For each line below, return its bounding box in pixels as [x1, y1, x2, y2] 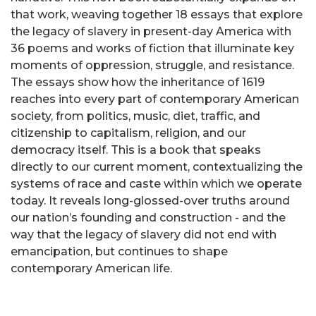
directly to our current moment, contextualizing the [11, 160, 303, 174]
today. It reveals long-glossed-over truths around [11, 194, 290, 208]
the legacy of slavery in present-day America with [11, 25, 291, 39]
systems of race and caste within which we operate [11, 177, 302, 191]
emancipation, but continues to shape [11, 245, 228, 259]
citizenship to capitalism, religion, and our [11, 126, 246, 140]
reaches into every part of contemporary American [11, 92, 299, 107]
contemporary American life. [11, 262, 172, 276]
